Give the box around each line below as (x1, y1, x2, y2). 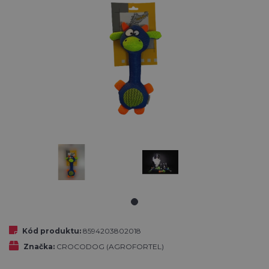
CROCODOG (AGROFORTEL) (56, 242, 164, 252)
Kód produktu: (22, 226, 81, 236)
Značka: (23, 242, 55, 252)
